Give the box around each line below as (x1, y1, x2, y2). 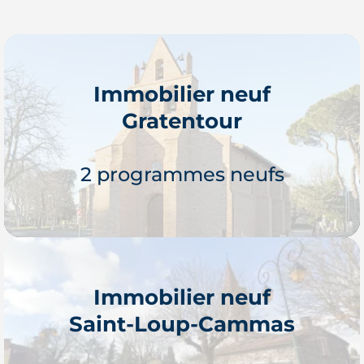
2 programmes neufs (80, 162, 284, 186)
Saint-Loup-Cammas (69, 310, 295, 336)
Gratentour (122, 107, 242, 133)
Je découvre (139, 330, 225, 347)
